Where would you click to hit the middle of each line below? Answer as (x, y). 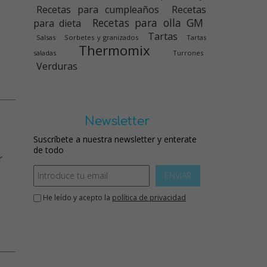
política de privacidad (149, 198)
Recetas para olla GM (148, 23)
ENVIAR (178, 176)
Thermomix (114, 50)
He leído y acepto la (77, 198)
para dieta (58, 23)
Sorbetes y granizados (102, 37)
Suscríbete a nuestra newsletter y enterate (115, 139)
